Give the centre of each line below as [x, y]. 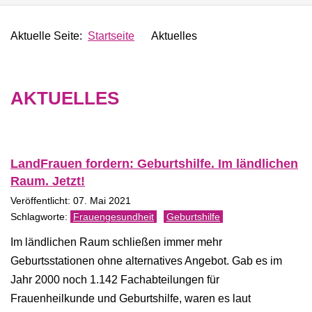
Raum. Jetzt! [48, 181]
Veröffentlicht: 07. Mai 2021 [71, 201]
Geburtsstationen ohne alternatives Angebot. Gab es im [146, 261]
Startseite [111, 36]
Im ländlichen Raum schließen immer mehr [116, 242]
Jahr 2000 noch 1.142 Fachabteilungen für [115, 280]
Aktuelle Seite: [49, 36]
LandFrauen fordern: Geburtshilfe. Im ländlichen [154, 164]
